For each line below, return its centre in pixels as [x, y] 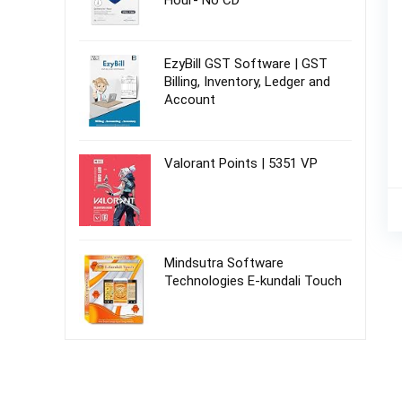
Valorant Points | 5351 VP [241, 163]
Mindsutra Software [224, 263]
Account [190, 100]
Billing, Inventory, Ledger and [247, 82]
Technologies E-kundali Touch [253, 281]
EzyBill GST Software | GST [246, 64]
